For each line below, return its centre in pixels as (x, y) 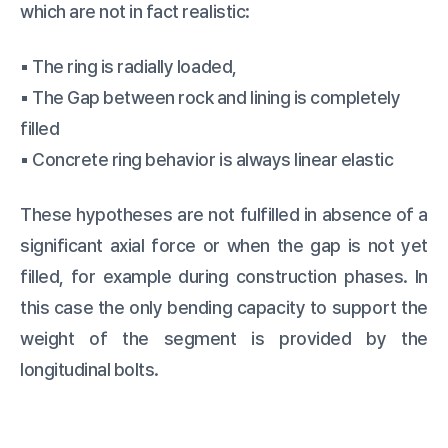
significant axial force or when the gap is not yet (224, 245)
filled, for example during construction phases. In (224, 276)
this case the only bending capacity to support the (224, 307)
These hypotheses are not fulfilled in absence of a (224, 214)
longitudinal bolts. (89, 369)
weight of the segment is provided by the (224, 338)
